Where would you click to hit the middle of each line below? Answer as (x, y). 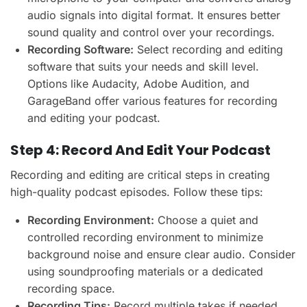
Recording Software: (81, 49)
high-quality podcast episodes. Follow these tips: (137, 192)
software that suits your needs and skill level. (143, 66)
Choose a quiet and (206, 220)
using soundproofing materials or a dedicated (145, 271)
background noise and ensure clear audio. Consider (161, 254)
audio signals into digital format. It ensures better (154, 15)
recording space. (71, 288)
